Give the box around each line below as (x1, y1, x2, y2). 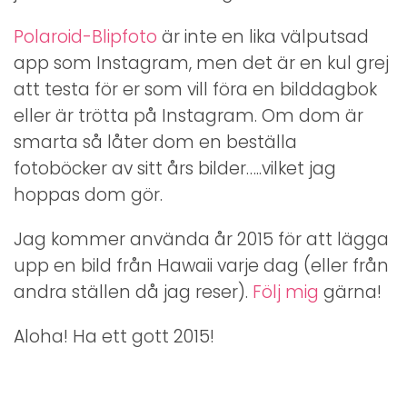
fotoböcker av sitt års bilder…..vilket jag (14, 155, 336, 181)
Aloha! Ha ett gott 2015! (14, 323, 214, 349)
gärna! (319, 279, 382, 304)
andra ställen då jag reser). (14, 279, 253, 304)
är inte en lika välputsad (157, 24, 369, 49)
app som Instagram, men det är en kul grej (14, 50, 389, 75)
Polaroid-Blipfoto (14, 24, 157, 49)
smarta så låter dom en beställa (14, 129, 297, 154)
